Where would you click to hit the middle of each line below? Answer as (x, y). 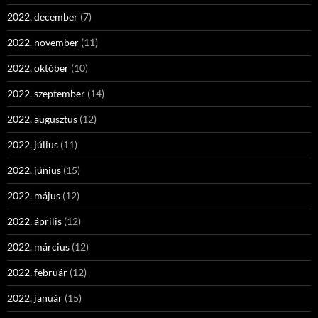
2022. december (43, 17)
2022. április (34, 221)
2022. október (38, 68)
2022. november (43, 42)
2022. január (35, 298)
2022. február (37, 272)
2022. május (34, 196)
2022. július (33, 144)
